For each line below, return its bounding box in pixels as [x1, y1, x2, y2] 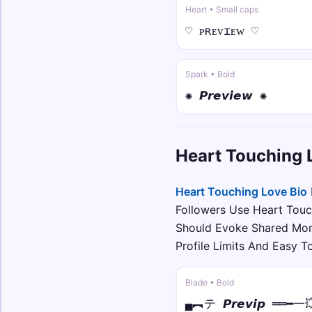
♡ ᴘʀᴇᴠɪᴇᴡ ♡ [185, 24, 258, 38]
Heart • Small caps [185, 4, 258, 15]
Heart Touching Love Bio [175, 185, 307, 199]
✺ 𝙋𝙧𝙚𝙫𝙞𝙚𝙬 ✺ [185, 88, 267, 103]
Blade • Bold [185, 276, 234, 288]
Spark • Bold [185, 69, 235, 80]
